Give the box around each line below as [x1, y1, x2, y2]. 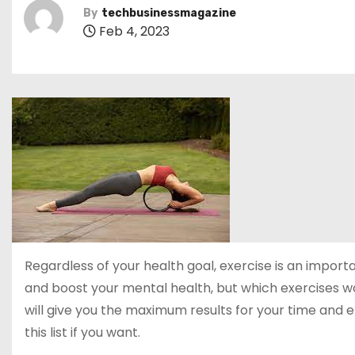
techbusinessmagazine [101, 6, 236, 20]
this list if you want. [25, 323, 140, 342]
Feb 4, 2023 [96, 21, 170, 40]
